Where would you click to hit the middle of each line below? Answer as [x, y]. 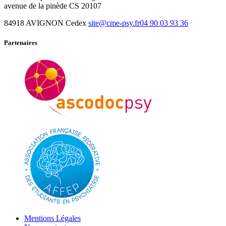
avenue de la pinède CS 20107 [53, 6]
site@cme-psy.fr [114, 23]
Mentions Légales [52, 218]
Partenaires [21, 43]
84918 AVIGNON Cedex [46, 23]
